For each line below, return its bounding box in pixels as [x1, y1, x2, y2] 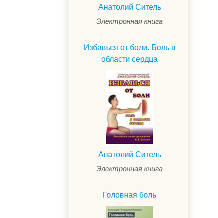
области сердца [101, 54, 158, 63]
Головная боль [103, 190, 156, 199]
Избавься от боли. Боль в [83, 43, 176, 52]
